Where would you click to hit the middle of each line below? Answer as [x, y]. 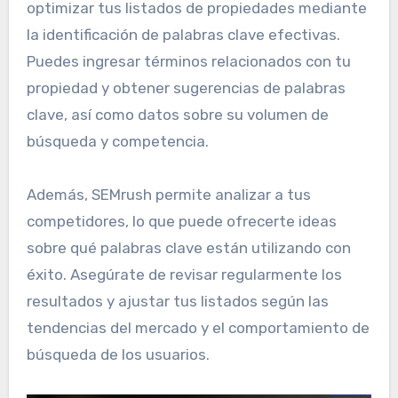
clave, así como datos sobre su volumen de [177, 115]
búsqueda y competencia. [117, 142]
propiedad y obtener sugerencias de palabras [186, 88]
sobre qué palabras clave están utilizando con [188, 248]
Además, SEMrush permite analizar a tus [168, 195]
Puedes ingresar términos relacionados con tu [188, 62]
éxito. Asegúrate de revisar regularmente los [184, 275]
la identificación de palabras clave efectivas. [183, 35]
